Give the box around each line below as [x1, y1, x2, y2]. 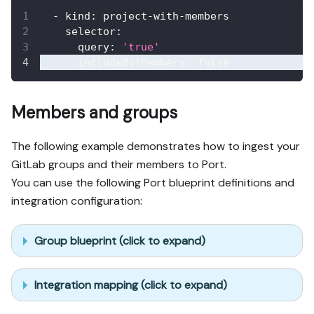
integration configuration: [11, 193, 142, 209]
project [97, 10, 147, 23]
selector [65, 25, 116, 39]
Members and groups [11, 102, 177, 124]
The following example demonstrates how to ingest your [11, 139, 300, 154]
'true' [122, 41, 160, 54]
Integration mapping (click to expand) [34, 277, 227, 292]
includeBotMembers [78, 56, 185, 69]
